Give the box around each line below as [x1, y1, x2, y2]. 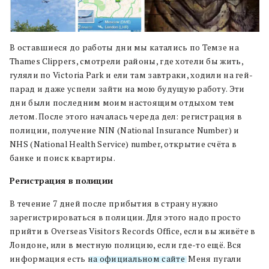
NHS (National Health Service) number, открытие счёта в [10, 139, 237, 150]
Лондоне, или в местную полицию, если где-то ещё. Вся [10, 240, 242, 250]
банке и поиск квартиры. [10, 153, 115, 163]
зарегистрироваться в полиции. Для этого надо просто [10, 212, 241, 223]
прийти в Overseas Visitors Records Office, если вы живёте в [10, 226, 256, 237]
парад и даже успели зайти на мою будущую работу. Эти [10, 83, 245, 94]
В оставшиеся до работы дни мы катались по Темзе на [10, 42, 239, 53]
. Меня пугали [184, 253, 242, 264]
